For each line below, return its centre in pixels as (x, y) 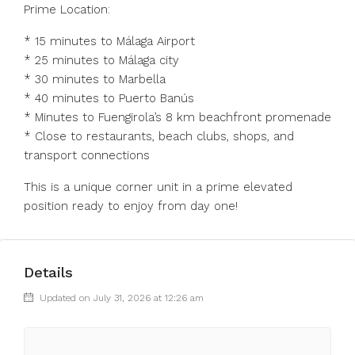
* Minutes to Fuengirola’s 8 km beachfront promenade (177, 117)
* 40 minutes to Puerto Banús (109, 98)
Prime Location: (67, 10)
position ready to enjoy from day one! (131, 206)
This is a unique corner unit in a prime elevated (158, 187)
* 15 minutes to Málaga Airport (109, 41)
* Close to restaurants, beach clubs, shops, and (159, 136)
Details (48, 272)
